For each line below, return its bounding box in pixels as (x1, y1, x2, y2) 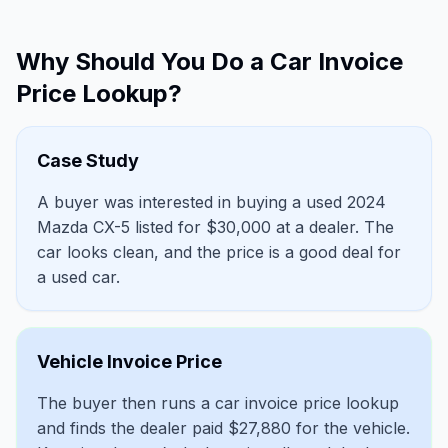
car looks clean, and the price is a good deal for (37, 242, 401, 263)
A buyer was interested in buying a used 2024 (37, 192, 386, 213)
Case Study (37, 150, 139, 172)
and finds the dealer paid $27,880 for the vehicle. (37, 418, 410, 439)
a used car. (37, 267, 120, 288)
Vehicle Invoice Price (37, 351, 222, 373)
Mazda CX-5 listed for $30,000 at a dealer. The (37, 217, 394, 238)
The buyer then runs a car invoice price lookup (37, 393, 399, 414)
